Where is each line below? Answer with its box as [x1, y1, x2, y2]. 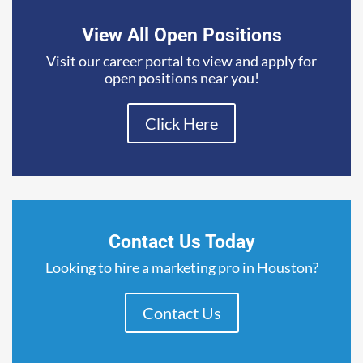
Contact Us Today [108, 230, 255, 253]
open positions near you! [104, 68, 259, 87]
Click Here [145, 113, 218, 133]
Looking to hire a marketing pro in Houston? [45, 258, 318, 276]
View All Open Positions [81, 23, 282, 46]
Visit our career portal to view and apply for [46, 51, 317, 70]
